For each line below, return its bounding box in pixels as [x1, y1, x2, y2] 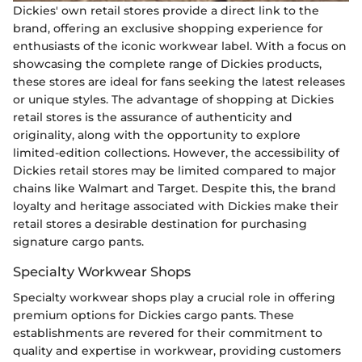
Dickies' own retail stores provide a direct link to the [13, 3, 319, 19]
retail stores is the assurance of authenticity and [13, 110, 293, 125]
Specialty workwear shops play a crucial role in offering [13, 290, 335, 305]
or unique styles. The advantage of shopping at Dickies [13, 92, 334, 107]
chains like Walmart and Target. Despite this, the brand [13, 181, 336, 196]
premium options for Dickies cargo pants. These [13, 308, 294, 323]
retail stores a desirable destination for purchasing [13, 217, 307, 232]
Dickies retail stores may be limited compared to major [13, 163, 336, 179]
